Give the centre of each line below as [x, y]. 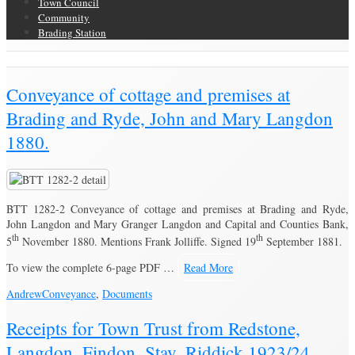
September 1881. [303, 241]
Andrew [24, 293]
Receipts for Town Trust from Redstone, [153, 328]
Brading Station [72, 32]
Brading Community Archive [72, 59]
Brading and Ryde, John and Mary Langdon [170, 118]
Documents [127, 293]
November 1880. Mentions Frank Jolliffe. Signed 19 [137, 241]
